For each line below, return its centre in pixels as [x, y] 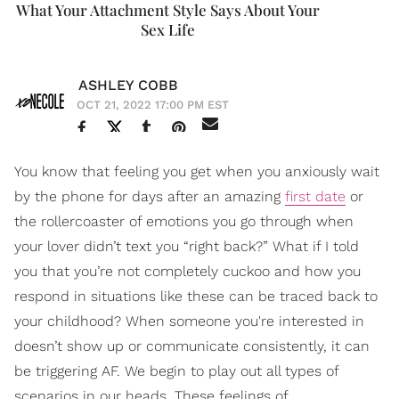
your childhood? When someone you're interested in [189, 321]
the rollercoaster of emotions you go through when [184, 221]
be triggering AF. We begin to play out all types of [176, 370]
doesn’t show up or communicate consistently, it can [192, 346]
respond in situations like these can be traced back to [196, 296]
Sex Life [167, 29]
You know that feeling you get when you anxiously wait [197, 171]
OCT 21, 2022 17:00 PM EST [153, 104]
